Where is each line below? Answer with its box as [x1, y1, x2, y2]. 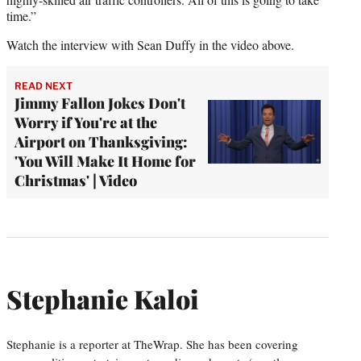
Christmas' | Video [15, 170, 137, 190]
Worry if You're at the [15, 112, 157, 132]
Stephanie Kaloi [6, 281, 199, 317]
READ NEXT [15, 79, 73, 92]
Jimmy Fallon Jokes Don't [15, 93, 185, 113]
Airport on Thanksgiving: [15, 131, 188, 151]
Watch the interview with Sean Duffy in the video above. [6, 35, 294, 53]
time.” [6, 6, 36, 24]
